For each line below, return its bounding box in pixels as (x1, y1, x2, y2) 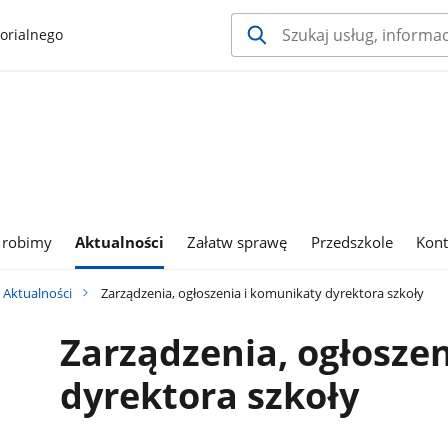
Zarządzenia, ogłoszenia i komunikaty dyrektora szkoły (98, 283, 425, 302)
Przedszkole (310, 232, 393, 253)
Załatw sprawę (187, 232, 288, 253)
